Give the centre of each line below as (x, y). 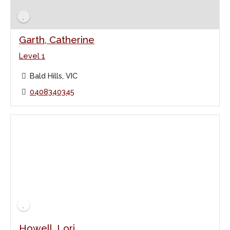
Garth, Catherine (57, 39)
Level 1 (32, 55)
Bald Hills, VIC (53, 75)
